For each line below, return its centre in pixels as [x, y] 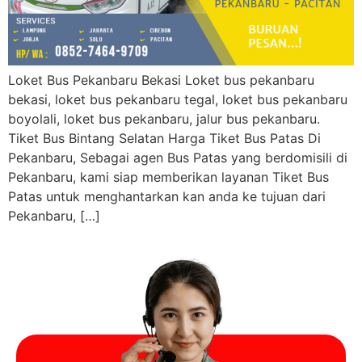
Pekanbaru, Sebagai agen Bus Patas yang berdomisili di [178, 158]
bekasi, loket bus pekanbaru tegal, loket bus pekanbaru [178, 100]
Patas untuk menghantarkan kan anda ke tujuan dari [167, 197]
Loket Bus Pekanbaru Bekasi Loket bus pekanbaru [161, 80]
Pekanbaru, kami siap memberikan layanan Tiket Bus [168, 177]
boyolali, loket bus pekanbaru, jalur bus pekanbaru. [164, 119]
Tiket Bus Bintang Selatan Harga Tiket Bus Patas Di [164, 139]
